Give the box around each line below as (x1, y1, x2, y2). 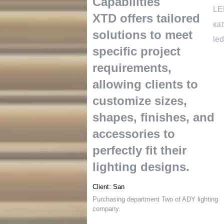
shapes (92, 110, 134, 124)
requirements (92, 61, 168, 74)
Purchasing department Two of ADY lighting (92, 195, 218, 203)
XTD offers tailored (92, 11, 200, 25)
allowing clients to (92, 77, 198, 91)
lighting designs (92, 160, 186, 173)
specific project (92, 44, 181, 58)
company (92, 205, 119, 212)
